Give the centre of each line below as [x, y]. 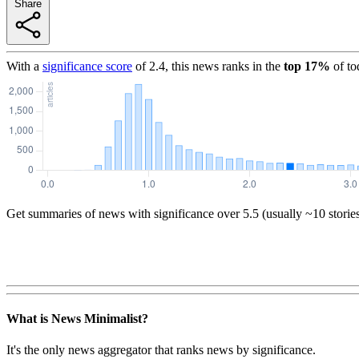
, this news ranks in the [223, 66]
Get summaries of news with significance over [123, 213]
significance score [87, 66]
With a [23, 66]
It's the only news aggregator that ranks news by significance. [161, 350]
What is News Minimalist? [77, 319]
